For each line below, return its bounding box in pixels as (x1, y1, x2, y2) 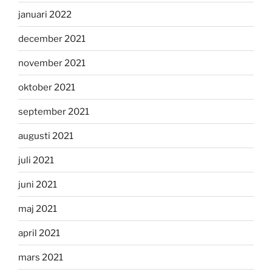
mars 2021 (18, 251, 63, 263)
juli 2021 (18, 154, 54, 166)
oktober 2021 (18, 81, 75, 93)
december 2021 (18, 33, 86, 44)
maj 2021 (18, 203, 57, 214)
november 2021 (18, 57, 86, 69)
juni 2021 (18, 178, 57, 190)
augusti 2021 (18, 130, 73, 141)
